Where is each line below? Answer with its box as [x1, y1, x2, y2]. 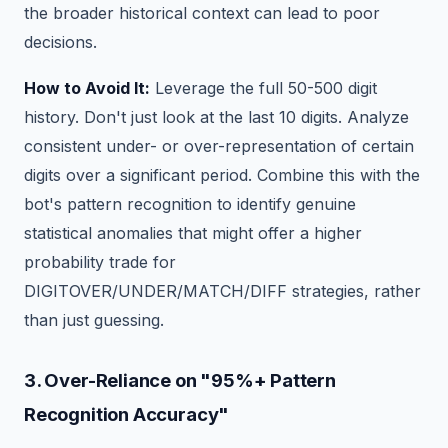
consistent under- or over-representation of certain [24, 136, 414, 157]
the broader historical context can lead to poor [24, 2, 380, 23]
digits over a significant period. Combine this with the [24, 165, 420, 186]
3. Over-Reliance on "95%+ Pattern [24, 369, 336, 392]
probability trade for [24, 252, 176, 273]
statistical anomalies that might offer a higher [24, 223, 362, 244]
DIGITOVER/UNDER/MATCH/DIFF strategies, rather [24, 281, 421, 302]
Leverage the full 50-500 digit [150, 78, 377, 99]
